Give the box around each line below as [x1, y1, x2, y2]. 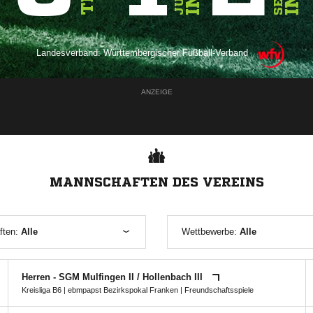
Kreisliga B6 [21, 286, 61, 294]
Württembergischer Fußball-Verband [103, 48, 248, 58]
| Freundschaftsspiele [177, 286, 254, 294]
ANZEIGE [140, 88, 173, 96]
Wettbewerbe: [181, 226, 240, 237]
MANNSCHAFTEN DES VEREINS [49, 175, 264, 188]
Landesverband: [36, 48, 103, 58]
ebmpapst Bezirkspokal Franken [67, 286, 178, 294]
